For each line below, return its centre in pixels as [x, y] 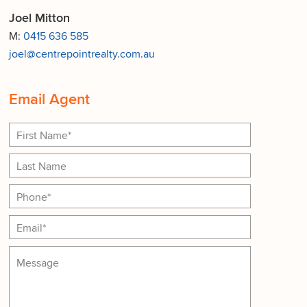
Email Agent [49, 99]
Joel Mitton [39, 17]
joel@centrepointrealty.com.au [82, 53]
